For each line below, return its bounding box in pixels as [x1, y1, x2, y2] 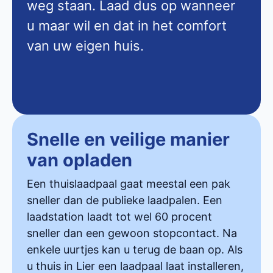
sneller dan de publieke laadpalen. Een [27, 193, 222, 207]
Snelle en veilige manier [27, 128, 230, 150]
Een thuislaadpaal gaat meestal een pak [27, 177, 230, 190]
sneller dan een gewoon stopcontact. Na [27, 226, 237, 239]
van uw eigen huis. [27, 37, 144, 54]
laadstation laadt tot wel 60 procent [27, 210, 212, 223]
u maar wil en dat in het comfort [27, 17, 227, 34]
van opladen [27, 149, 132, 171]
